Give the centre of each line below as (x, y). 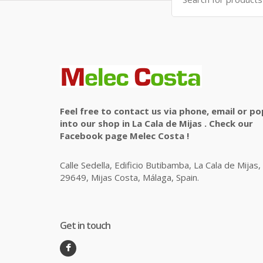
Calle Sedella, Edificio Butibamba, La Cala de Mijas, (160, 165)
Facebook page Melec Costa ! (124, 136)
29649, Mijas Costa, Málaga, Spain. (129, 177)
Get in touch (85, 225)
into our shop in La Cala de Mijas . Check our (156, 123)
